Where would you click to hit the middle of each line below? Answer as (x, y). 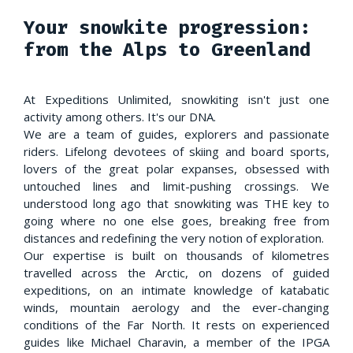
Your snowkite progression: (167, 27)
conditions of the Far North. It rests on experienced (176, 324)
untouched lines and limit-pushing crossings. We (176, 186)
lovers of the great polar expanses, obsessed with (176, 168)
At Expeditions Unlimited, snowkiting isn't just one (176, 99)
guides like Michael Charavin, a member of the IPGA (176, 342)
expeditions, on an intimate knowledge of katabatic (176, 290)
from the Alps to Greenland (173, 49)
